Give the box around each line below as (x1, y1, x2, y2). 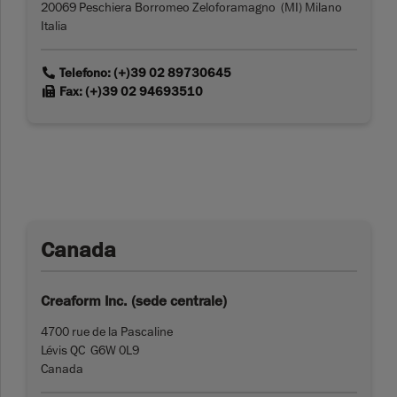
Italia (41, 18, 67, 35)
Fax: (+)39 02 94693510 (56, 83, 203, 101)
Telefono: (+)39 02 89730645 (56, 65, 231, 82)
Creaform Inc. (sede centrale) (41, 292, 227, 311)
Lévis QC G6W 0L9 (41, 342, 139, 359)
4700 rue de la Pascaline (41, 323, 173, 340)
